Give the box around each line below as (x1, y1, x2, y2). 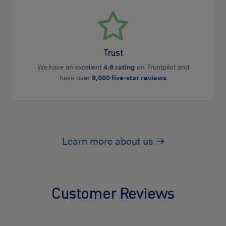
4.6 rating (103, 61, 135, 72)
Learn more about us (62, 133, 153, 148)
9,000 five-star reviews (92, 72, 166, 82)
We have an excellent (37, 61, 103, 72)
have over (60, 72, 92, 82)
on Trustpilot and (134, 61, 189, 72)
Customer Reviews (51, 182, 175, 204)
